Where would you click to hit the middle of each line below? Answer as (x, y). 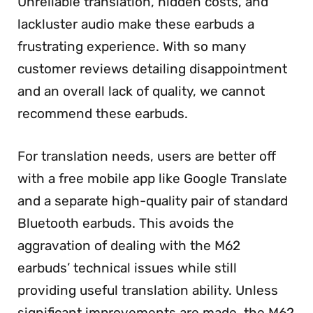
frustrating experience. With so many (132, 47)
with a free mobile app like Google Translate (152, 178)
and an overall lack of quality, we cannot (141, 92)
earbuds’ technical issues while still (127, 268)
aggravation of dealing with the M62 (129, 245)
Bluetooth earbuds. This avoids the (126, 223)
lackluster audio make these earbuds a (136, 24)
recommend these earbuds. (103, 114)
